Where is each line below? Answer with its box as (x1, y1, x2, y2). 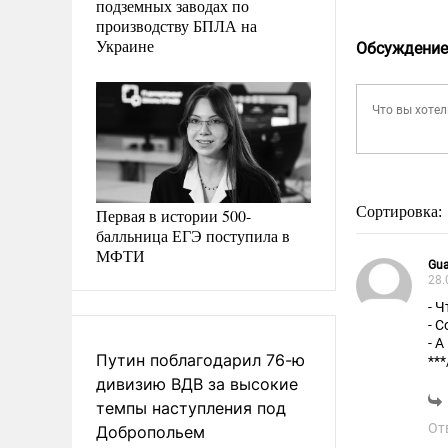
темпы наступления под (96, 397, 286, 418)
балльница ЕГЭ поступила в (96, 224, 290, 246)
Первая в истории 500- (96, 204, 251, 226)
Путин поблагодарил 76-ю (96, 349, 305, 370)
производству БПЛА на (96, 14, 257, 36)
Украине (96, 34, 154, 56)
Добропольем (96, 421, 205, 442)
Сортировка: (356, 203, 446, 220)
